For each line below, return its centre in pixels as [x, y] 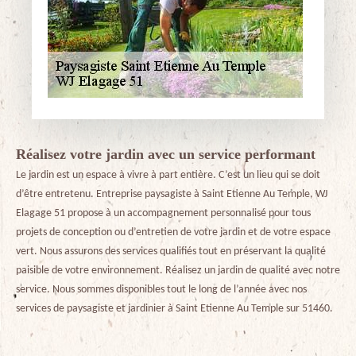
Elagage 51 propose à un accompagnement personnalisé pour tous [163, 213]
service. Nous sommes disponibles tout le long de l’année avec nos [161, 290]
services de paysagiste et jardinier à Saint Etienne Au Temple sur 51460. [174, 309]
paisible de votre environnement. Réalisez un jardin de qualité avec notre [178, 271]
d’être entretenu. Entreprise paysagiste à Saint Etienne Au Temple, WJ [172, 194]
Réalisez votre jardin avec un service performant [166, 154]
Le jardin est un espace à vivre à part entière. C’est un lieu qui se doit [168, 175]
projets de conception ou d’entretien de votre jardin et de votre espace [173, 232]
